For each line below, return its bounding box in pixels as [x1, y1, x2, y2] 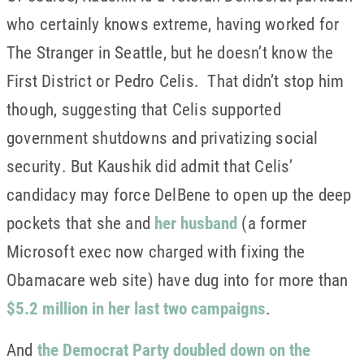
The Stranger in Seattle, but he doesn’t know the [6, 41, 334, 63]
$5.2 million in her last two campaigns [6, 297, 266, 319]
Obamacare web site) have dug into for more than [6, 268, 349, 291]
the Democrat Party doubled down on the [37, 338, 310, 361]
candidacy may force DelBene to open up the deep [6, 183, 352, 206]
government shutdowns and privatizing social [6, 126, 318, 149]
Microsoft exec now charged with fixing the [6, 240, 305, 262]
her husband [154, 211, 238, 234]
